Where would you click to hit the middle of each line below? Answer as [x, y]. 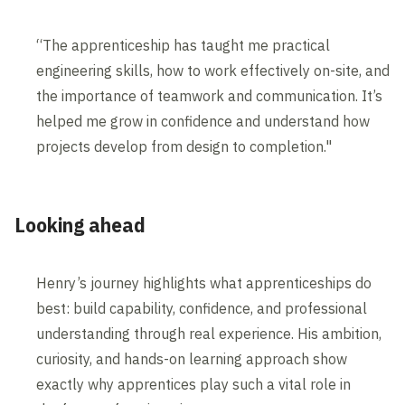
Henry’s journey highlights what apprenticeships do [204, 283]
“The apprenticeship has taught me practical [184, 46]
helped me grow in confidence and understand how [203, 122]
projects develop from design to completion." [184, 147]
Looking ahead [80, 226]
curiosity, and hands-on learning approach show [192, 359]
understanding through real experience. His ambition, [209, 334]
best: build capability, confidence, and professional [202, 309]
